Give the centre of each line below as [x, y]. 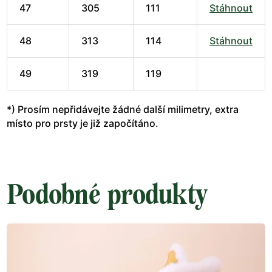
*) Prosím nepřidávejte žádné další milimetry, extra [123, 109]
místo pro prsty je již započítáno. [83, 123]
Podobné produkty [107, 194]
